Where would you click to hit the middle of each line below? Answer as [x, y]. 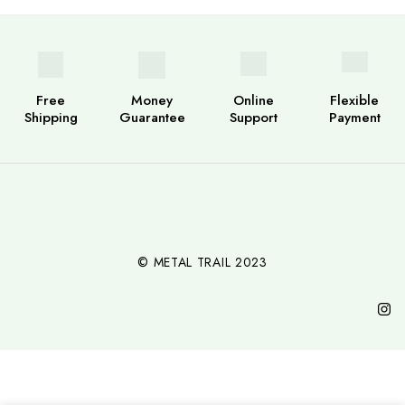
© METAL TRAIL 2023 [202, 263]
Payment [354, 118]
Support [253, 118]
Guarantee [152, 118]
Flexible [354, 101]
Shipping [51, 118]
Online [253, 101]
